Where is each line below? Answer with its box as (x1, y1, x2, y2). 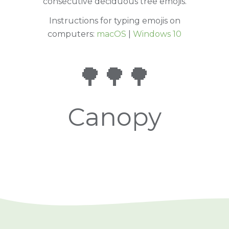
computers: (48, 29, 97, 39)
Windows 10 (133, 29, 181, 39)
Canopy (67, 102, 162, 132)
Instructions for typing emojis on (49, 15, 180, 26)
